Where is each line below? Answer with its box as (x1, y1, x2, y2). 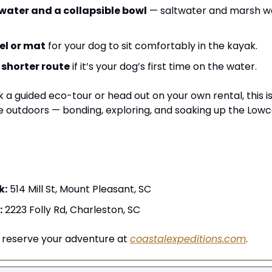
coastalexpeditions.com (130, 232, 246, 246)
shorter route (1, 59, 70, 74)
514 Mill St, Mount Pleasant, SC (7, 182, 151, 197)
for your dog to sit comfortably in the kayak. (46, 39, 257, 53)
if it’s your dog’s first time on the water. (70, 59, 257, 74)
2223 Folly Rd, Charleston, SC (2, 203, 140, 217)
